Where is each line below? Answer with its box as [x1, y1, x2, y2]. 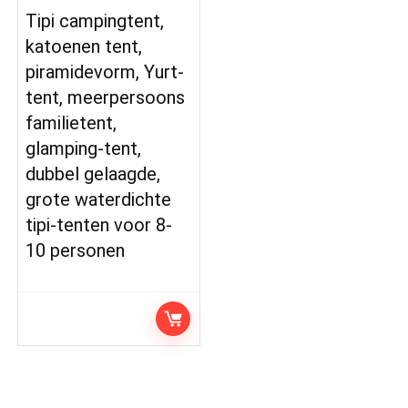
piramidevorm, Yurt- [25, 61, 185, 83]
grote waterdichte [25, 189, 172, 210]
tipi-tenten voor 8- [25, 214, 173, 236]
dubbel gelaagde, [25, 163, 161, 185]
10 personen [25, 240, 126, 261]
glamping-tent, [25, 138, 142, 159]
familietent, [25, 112, 117, 134]
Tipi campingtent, [25, 10, 165, 32]
